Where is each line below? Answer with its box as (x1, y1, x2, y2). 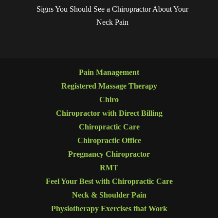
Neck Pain (96, 18, 128, 26)
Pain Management (79, 68, 139, 77)
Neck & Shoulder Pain (72, 191, 146, 200)
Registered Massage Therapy (61, 82, 157, 91)
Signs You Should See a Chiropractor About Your (36, 4, 188, 13)
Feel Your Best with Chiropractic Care (45, 177, 173, 186)
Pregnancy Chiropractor (68, 150, 150, 159)
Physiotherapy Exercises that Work (51, 204, 167, 213)
